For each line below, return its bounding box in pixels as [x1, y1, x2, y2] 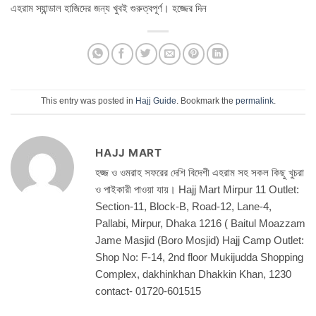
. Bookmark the [176, 96, 236, 107]
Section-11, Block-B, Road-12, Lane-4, [95, 200, 272, 213]
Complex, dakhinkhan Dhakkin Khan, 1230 [95, 268, 291, 281]
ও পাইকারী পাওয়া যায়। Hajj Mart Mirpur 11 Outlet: [95, 183, 299, 196]
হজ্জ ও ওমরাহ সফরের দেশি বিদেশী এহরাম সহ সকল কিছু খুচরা [95, 166, 304, 179]
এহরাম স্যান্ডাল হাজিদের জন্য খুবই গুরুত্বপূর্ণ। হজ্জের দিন [11, 1, 207, 14]
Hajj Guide [135, 96, 176, 107]
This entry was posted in [40, 96, 135, 107]
